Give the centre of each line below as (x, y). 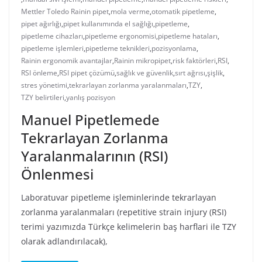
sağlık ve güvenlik (145, 73)
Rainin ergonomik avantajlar (67, 61)
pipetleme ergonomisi (120, 36)
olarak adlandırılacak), (64, 242)
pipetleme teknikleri (118, 49)
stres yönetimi (44, 85)
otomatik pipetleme (183, 12)
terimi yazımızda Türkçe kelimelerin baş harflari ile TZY (129, 227)
